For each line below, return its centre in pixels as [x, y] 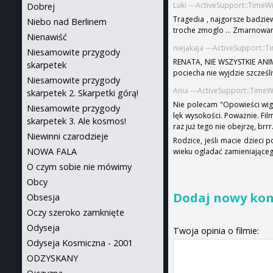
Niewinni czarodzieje [68, 136]
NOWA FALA [52, 151]
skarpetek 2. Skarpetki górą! [83, 93]
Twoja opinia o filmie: [216, 230]
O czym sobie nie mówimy [79, 167]
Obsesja [43, 197]
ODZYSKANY [52, 258]
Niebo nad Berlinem [67, 22]
